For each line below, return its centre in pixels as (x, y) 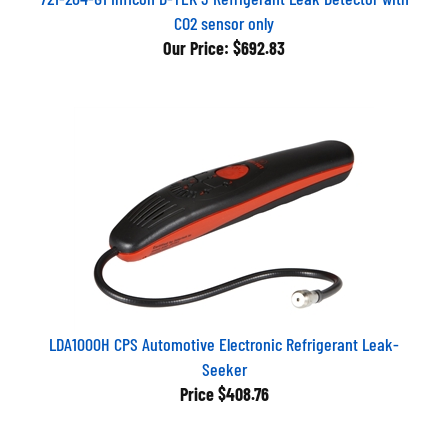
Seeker (224, 361)
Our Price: (196, 40)
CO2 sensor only (224, 15)
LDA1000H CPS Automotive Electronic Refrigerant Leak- (224, 336)
